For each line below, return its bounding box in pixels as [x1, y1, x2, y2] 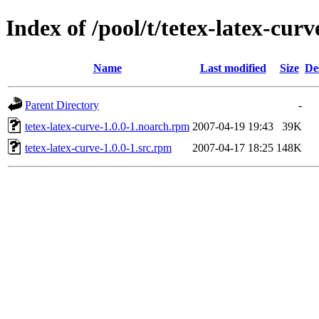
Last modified [199, 61, 266, 74]
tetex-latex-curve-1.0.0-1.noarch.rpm [25, 120, 189, 132]
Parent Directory [25, 98, 99, 111]
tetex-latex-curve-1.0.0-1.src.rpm [25, 141, 172, 154]
